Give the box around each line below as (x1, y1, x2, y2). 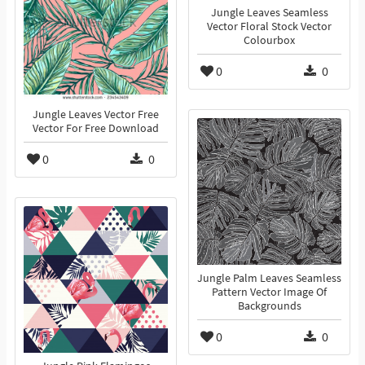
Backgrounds (237, 299, 301, 314)
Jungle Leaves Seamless (210, 6, 328, 20)
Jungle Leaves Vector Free (33, 108, 159, 122)
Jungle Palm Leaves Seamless (197, 271, 341, 286)
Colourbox (244, 33, 295, 48)
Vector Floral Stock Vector (207, 20, 332, 34)
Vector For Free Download (33, 121, 159, 136)
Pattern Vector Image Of (212, 285, 327, 300)
